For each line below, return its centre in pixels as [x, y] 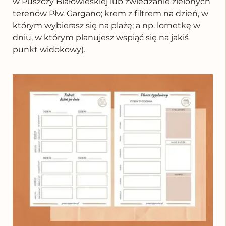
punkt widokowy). [50, 49]
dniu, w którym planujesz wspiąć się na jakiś [101, 37]
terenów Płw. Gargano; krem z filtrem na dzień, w [110, 13]
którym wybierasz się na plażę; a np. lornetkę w [106, 25]
